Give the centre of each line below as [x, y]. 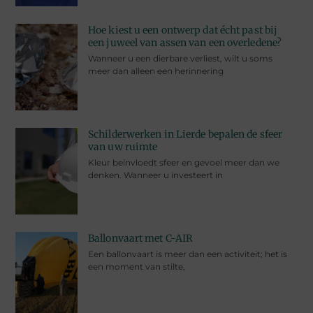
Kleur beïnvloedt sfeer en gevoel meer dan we [184, 163]
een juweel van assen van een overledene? [185, 42]
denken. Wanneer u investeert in [156, 175]
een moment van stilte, [137, 267]
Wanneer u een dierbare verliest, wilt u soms [181, 58]
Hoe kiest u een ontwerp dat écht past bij [183, 30]
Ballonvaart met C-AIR [141, 239]
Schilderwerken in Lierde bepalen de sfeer [185, 134]
